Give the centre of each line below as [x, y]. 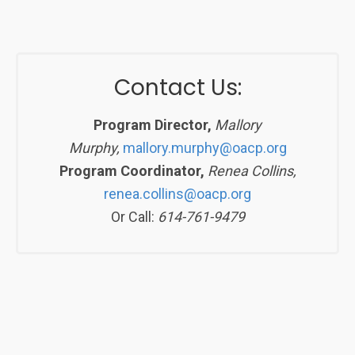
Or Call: [132, 216]
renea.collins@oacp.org [177, 193]
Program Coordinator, [132, 170]
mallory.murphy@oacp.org [204, 147]
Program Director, [154, 124]
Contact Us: [177, 87]
